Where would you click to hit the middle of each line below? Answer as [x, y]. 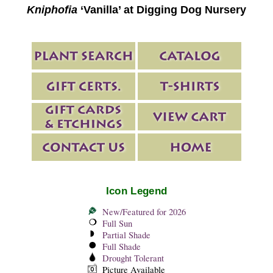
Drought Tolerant [133, 258]
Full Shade [121, 246]
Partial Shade [126, 235]
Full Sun [117, 223]
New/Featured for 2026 [144, 211]
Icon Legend [136, 191]
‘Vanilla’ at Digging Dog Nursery [162, 10]
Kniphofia [52, 10]
